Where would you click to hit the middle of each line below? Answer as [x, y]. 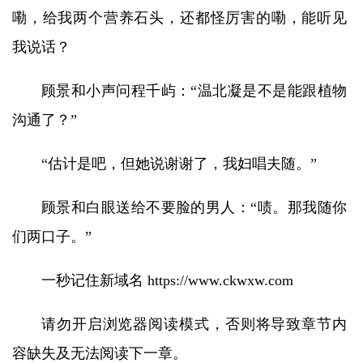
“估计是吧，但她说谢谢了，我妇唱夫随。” [179, 164]
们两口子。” [52, 237]
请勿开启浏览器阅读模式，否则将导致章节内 [194, 324]
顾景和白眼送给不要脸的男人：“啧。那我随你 [194, 207]
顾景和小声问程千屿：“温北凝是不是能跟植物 [194, 91]
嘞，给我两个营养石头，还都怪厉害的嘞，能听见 [179, 18]
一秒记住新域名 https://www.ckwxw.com [167, 280]
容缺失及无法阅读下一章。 [100, 353]
